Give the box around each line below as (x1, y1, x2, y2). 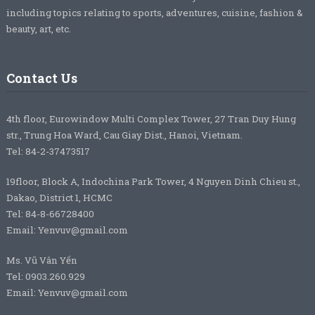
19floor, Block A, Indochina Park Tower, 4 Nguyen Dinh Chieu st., (6, 175, 300, 188)
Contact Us (6, 70, 77, 87)
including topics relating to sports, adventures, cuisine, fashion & (6, 6, 303, 20)
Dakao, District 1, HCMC (6, 191, 112, 205)
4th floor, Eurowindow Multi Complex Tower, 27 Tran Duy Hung (6, 112, 296, 126)
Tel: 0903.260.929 (6, 270, 85, 283)
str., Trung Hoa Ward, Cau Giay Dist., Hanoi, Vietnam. (6, 129, 243, 142)
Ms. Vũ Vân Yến (6, 254, 77, 267)
